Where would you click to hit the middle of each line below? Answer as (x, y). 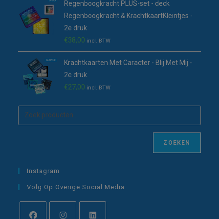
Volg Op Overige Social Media (76, 187)
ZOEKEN (177, 142)
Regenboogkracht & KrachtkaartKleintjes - (129, 15)
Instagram (44, 171)
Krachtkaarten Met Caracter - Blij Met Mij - (128, 62)
